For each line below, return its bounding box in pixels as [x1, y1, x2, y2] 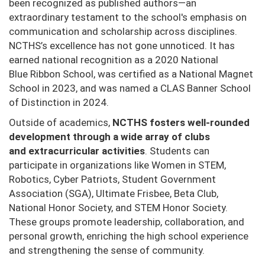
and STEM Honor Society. [115, 202, 228, 214]
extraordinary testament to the [9, 11, 151, 24]
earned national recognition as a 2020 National [9, 54, 218, 66]
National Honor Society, [9, 202, 115, 214]
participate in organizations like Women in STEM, [9, 159, 226, 172]
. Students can [145, 145, 209, 157]
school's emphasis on [151, 11, 247, 24]
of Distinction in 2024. [9, 96, 109, 109]
